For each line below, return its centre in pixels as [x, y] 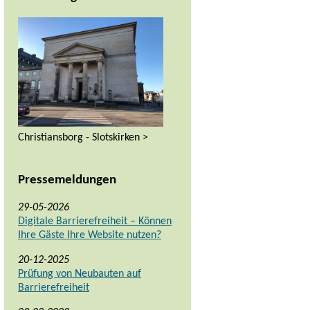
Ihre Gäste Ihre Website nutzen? [90, 236]
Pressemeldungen [67, 180]
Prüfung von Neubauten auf [80, 274]
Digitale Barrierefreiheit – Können [95, 222]
